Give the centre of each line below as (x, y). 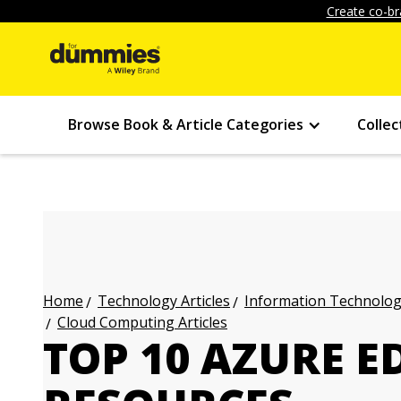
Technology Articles (164, 301)
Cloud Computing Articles (142, 322)
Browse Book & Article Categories (186, 124)
